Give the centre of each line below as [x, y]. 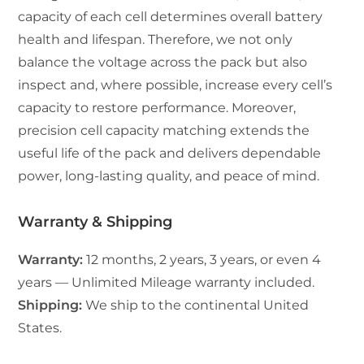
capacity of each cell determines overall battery [171, 16]
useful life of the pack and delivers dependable [170, 153]
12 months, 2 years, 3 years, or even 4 [202, 259]
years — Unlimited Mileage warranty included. [167, 282]
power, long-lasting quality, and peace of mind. [169, 175]
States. [40, 327]
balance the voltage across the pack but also [163, 62]
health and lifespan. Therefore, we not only [156, 39]
